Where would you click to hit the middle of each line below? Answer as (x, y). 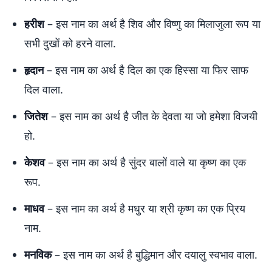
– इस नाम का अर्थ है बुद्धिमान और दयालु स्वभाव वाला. (155, 254)
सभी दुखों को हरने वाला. (70, 43)
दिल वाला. (44, 89)
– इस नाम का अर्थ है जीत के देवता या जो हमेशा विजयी (153, 116)
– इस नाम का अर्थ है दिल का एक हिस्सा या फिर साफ (146, 70)
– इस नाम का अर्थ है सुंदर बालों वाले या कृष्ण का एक (145, 162)
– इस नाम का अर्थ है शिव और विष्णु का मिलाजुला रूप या (152, 24)
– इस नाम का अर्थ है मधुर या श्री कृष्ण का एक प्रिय (145, 208)
